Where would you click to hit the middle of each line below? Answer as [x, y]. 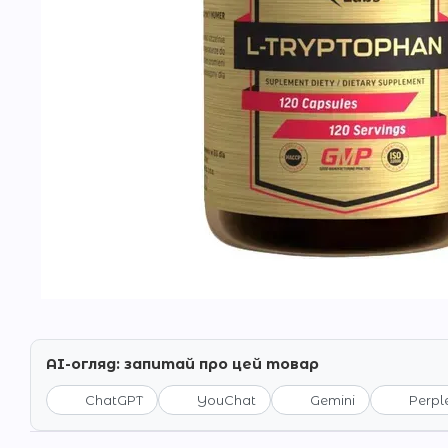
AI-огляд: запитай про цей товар [182, 364]
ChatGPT [114, 400]
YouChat [226, 400]
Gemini [332, 400]
